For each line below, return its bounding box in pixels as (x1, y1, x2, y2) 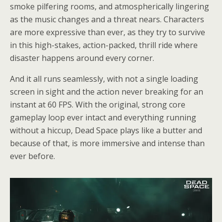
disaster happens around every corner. (10, 52, 154, 63)
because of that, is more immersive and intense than (10, 137, 205, 149)
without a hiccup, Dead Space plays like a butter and (10, 124, 202, 136)
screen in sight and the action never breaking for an (10, 86, 203, 97)
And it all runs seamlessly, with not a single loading (10, 73, 198, 84)
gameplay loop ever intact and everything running (10, 111, 196, 123)
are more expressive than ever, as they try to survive (10, 26, 205, 38)
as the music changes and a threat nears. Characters (10, 13, 204, 25)
